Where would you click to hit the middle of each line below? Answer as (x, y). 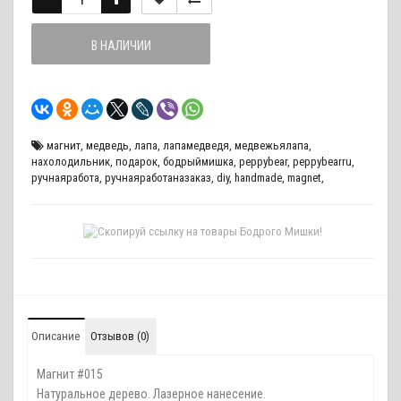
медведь (107, 145)
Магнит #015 (70, 374)
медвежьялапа (272, 145)
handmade (258, 178)
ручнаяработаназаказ (158, 178)
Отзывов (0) (120, 336)
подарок (137, 162)
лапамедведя (196, 145)
